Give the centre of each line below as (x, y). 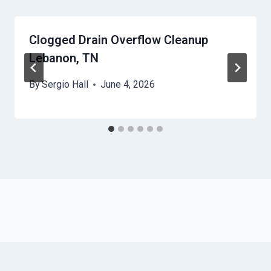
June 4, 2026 (128, 85)
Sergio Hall (65, 85)
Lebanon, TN (64, 58)
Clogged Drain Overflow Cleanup (119, 40)
